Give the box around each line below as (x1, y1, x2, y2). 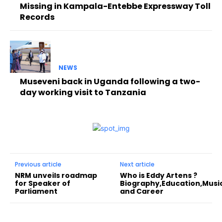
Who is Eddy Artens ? (120, 170, 198, 180)
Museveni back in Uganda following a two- (20, 75, 200, 87)
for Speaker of (15, 178, 70, 188)
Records (20, 11, 55, 23)
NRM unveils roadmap (15, 170, 97, 180)
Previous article (15, 160, 61, 168)
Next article (120, 160, 155, 168)
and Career (120, 186, 164, 196)
